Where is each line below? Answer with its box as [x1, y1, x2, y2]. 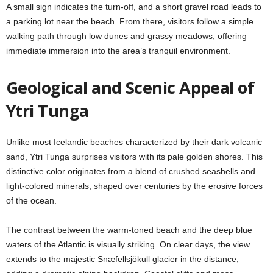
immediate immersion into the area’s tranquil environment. [6, 46, 230, 55]
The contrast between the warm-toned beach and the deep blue [6, 225, 252, 235]
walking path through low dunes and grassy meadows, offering [6, 31, 247, 41]
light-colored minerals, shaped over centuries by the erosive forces [6, 181, 263, 191]
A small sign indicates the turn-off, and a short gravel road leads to [6, 2, 261, 12]
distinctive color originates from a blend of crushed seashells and [6, 166, 255, 176]
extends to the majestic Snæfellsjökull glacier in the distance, [6, 254, 239, 264]
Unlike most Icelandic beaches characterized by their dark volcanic [6, 137, 262, 147]
